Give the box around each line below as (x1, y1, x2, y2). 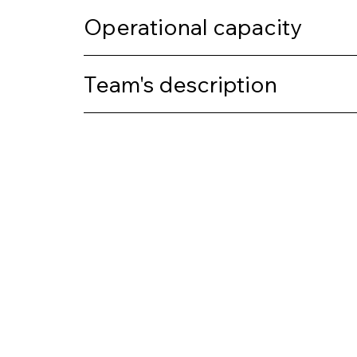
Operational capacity (84, 13, 302, 41)
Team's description (84, 70, 277, 99)
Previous (84, 275, 130, 290)
